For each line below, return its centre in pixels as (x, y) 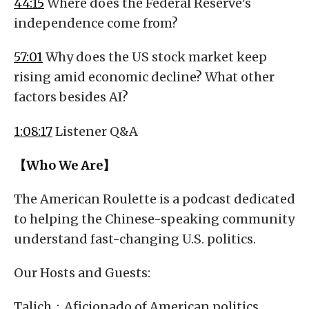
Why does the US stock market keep (155, 57)
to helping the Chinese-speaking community (154, 219)
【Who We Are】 (64, 165)
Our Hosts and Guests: (82, 273)
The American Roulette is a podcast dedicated (154, 199)
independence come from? (96, 23)
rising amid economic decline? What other (144, 77)
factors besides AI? (71, 97)
